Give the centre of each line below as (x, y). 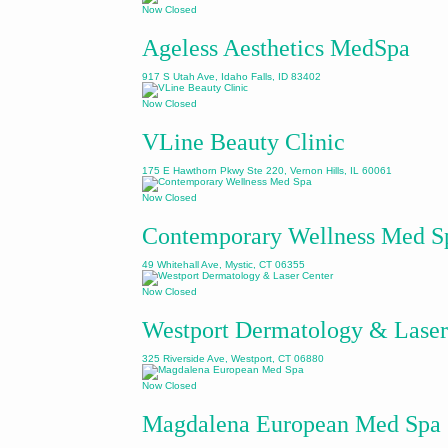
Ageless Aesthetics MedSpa (276, 48)
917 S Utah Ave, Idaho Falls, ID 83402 (231, 76)
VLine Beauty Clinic (243, 142)
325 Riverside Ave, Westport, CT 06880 (233, 358)
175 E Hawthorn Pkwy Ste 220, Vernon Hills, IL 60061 (267, 170)
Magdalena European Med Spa (291, 424)
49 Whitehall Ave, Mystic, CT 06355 (223, 264)
